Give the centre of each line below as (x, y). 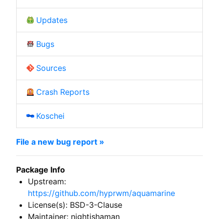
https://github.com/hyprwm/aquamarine (101, 193)
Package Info (40, 169)
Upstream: (47, 181)
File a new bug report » (60, 142)
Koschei (50, 116)
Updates (52, 20)
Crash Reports (63, 92)
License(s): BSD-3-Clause (75, 205)
